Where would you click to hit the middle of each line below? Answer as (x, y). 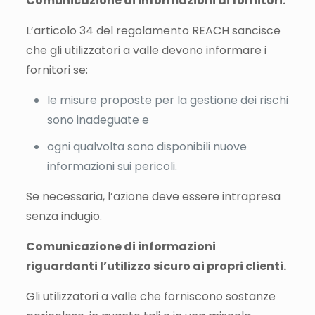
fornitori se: (57, 70)
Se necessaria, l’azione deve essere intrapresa (153, 196)
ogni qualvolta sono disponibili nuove (147, 146)
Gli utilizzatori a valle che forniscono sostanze (150, 296)
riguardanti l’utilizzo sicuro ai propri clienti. (156, 266)
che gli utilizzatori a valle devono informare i (146, 50)
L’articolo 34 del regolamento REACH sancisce (153, 30)
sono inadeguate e (98, 120)
